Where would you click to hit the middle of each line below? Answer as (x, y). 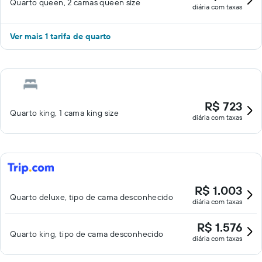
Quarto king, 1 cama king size (65, 113)
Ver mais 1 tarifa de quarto (60, 36)
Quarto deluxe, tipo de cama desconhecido (92, 197)
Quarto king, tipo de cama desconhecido (87, 234)
